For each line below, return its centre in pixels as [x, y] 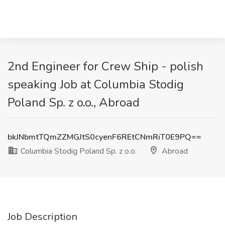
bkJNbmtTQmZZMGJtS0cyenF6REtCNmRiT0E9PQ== [104, 137]
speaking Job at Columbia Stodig [96, 84]
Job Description [42, 217]
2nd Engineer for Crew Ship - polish [105, 66]
